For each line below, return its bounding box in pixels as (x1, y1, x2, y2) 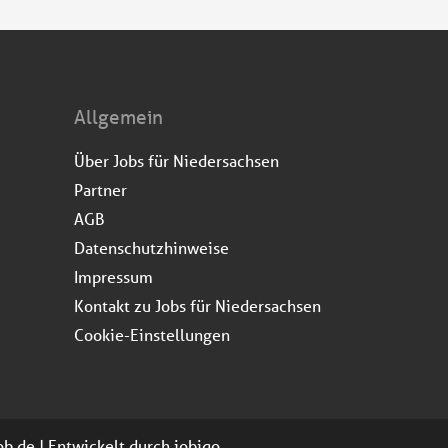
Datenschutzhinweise (74, 236, 229, 258)
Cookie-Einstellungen (74, 323, 230, 345)
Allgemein (74, 104, 163, 129)
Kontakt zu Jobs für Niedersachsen (74, 294, 321, 316)
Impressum (74, 265, 153, 287)
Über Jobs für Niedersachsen (74, 149, 279, 171)
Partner (74, 178, 127, 200)
